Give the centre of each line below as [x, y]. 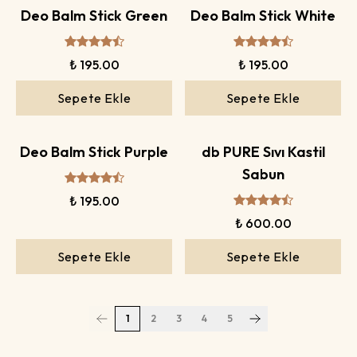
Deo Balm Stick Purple [94, 151]
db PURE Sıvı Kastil [263, 151]
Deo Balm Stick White [263, 15]
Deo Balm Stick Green [94, 15]
